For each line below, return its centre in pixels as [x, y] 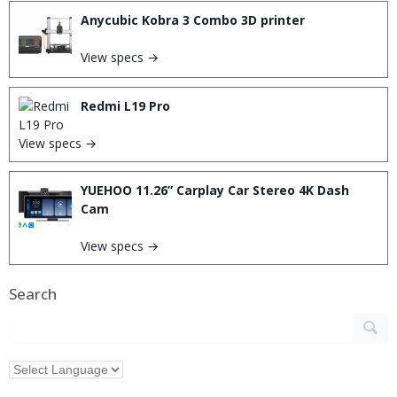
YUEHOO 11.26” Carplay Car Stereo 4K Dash [215, 190]
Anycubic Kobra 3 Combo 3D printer [193, 20]
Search [33, 294]
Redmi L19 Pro [125, 106]
